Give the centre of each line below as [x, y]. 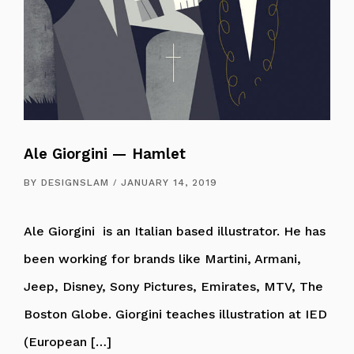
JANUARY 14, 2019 [169, 183]
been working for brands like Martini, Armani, [162, 259]
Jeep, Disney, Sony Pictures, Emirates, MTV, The [173, 287]
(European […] [68, 342]
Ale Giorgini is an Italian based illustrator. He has [175, 232]
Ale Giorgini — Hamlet [105, 154]
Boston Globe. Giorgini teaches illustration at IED [175, 314]
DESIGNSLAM [75, 183]
